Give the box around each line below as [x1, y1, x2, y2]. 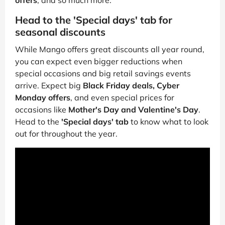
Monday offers [15, 92, 70, 103]
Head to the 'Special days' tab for [15, 14, 172, 27]
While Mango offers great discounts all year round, [15, 44, 204, 55]
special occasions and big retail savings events [15, 68, 191, 79]
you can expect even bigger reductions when [15, 56, 182, 67]
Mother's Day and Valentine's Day [68, 104, 198, 115]
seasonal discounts [15, 26, 105, 39]
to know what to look [129, 117, 208, 127]
